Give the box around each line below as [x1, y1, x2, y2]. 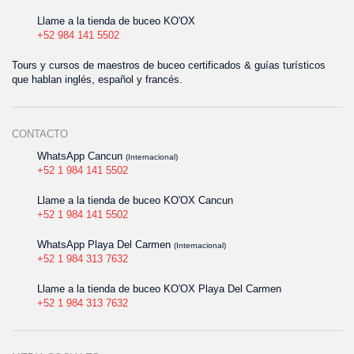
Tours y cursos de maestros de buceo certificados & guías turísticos [12, 59, 326, 72]
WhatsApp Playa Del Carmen [37, 239, 174, 251]
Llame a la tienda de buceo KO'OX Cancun [37, 194, 233, 207]
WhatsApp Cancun [37, 150, 126, 163]
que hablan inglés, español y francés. [12, 73, 183, 86]
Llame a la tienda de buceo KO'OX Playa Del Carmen [37, 283, 281, 296]
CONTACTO [12, 128, 68, 141]
